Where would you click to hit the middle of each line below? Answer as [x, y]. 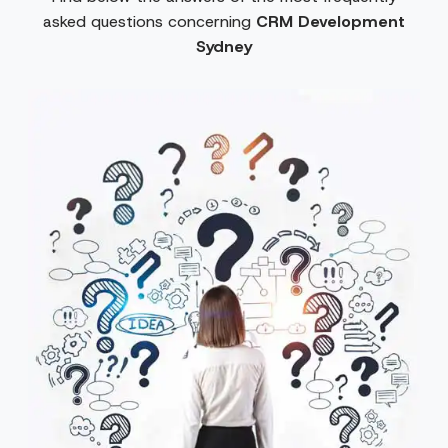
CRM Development [330, 21]
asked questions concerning [149, 21]
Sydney [224, 46]
